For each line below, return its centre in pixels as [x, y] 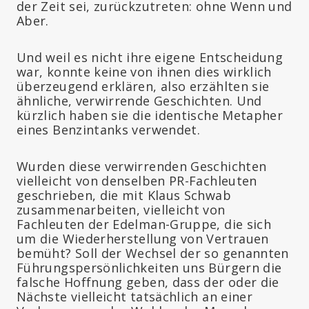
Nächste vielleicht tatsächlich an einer [135, 296]
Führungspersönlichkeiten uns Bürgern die [149, 267]
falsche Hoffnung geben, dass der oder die [148, 282]
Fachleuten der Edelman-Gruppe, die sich [144, 224]
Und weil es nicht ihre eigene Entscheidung [150, 57]
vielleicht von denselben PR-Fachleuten [137, 180]
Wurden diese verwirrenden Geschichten [142, 166]
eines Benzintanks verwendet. [109, 129]
